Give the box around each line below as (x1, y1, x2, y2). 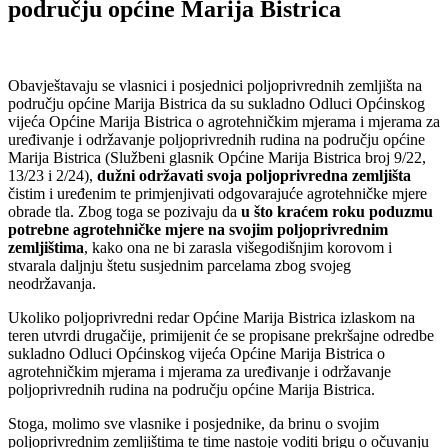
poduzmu (369, 202, 433, 220)
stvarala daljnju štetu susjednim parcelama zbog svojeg (8, 256, 351, 274)
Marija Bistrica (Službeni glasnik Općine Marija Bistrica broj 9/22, (8, 148, 426, 166)
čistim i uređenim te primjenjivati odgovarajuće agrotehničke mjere (8, 184, 427, 202)
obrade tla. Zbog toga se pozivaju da (8, 202, 241, 220)
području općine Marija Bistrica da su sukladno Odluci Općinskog (8, 94, 425, 112)
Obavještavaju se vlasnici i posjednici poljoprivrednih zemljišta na (8, 76, 422, 94)
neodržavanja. (8, 274, 96, 292)
